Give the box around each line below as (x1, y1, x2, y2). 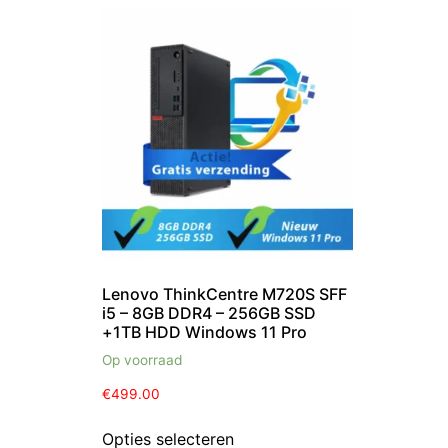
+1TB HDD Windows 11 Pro (102, 321, 307, 342)
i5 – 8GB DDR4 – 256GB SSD (102, 302, 316, 323)
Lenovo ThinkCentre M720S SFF (102, 283, 347, 304)
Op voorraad (102, 351, 183, 368)
